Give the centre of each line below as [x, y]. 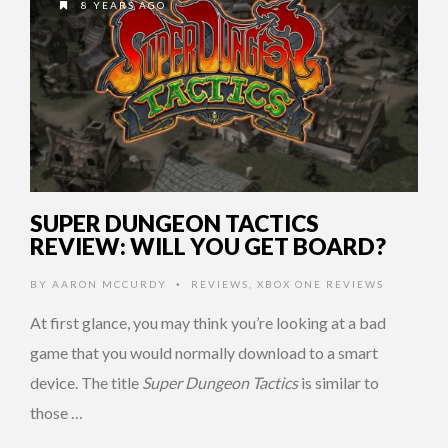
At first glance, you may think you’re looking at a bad [208, 322]
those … [56, 412]
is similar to [338, 382]
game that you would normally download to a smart [204, 352]
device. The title [86, 382]
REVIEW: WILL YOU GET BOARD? [208, 245]
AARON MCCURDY [109, 283]
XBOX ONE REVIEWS [320, 283]
